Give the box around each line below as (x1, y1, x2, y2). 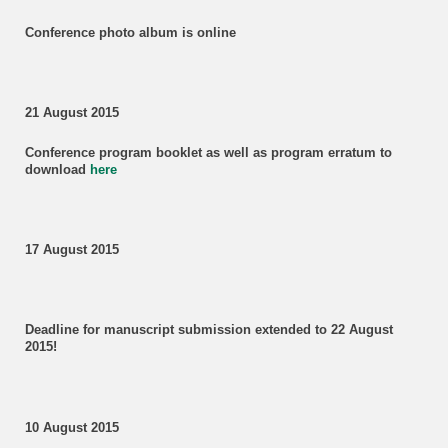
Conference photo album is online (24, 25, 236, 40)
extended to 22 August (254, 323, 393, 338)
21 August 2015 (24, 106, 119, 121)
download (24, 163, 90, 178)
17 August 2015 (24, 243, 119, 258)
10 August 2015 (24, 420, 119, 435)
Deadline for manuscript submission (24, 323, 255, 338)
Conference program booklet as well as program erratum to (24, 146, 392, 161)
